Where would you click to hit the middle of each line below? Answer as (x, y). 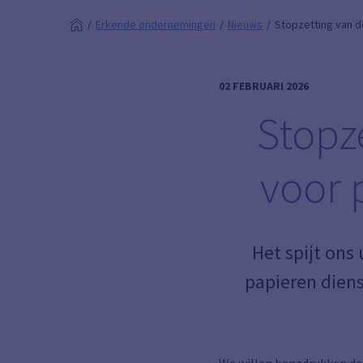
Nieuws (246, 24)
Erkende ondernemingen (156, 24)
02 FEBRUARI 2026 (264, 86)
